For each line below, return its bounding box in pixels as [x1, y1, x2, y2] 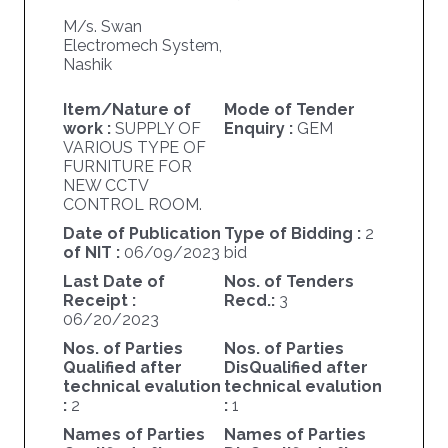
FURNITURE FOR [62, 157, 192, 177]
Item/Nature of [62, 100, 191, 120]
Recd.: [223, 291, 279, 311]
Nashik [62, 55, 112, 75]
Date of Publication [62, 224, 221, 244]
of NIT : [62, 243, 124, 263]
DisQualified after [223, 358, 368, 378]
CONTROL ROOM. [62, 195, 202, 215]
